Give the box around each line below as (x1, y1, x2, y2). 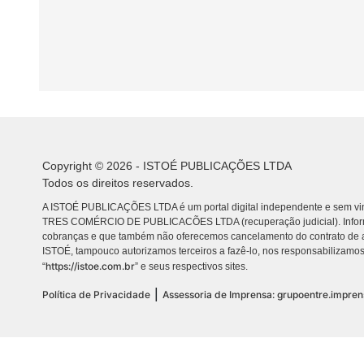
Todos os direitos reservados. (42, 176, 193, 190)
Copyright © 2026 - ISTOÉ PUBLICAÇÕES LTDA (42, 159, 292, 173)
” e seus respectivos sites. (135, 261, 248, 273)
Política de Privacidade (42, 288, 150, 301)
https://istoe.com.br (45, 260, 135, 273)
